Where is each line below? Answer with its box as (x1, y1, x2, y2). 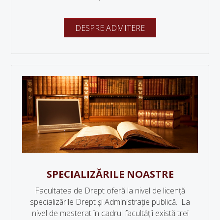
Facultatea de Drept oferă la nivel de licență (35, 185, 185, 196)
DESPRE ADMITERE (75, 22, 145, 33)
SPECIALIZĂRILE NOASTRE (46, 167, 174, 181)
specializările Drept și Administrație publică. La (30, 196, 190, 207)
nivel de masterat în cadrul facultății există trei (31, 207, 189, 219)
